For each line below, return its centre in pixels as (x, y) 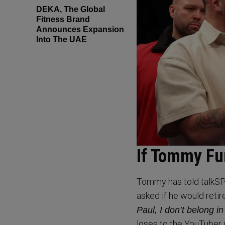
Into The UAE (62, 39)
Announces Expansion (80, 29)
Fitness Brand (63, 19)
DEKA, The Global (71, 9)
